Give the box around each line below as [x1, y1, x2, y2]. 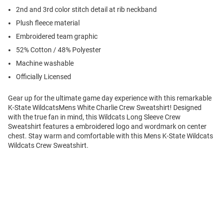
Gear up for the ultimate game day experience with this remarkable [8, 94, 212, 103]
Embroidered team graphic [16, 32, 98, 41]
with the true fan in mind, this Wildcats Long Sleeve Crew [8, 113, 181, 121]
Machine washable [16, 59, 74, 68]
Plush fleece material [16, 19, 80, 27]
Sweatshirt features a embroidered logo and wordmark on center [8, 122, 207, 131]
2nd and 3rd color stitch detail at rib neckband [16, 5, 157, 14]
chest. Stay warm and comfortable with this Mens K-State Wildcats [8, 132, 213, 140]
